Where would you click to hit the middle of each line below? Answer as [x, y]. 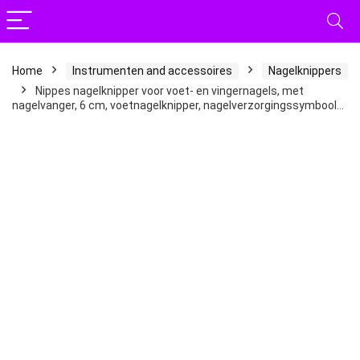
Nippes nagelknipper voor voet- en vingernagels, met [170, 91]
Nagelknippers [305, 71]
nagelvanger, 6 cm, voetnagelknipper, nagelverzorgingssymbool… [178, 105]
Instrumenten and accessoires [152, 71]
